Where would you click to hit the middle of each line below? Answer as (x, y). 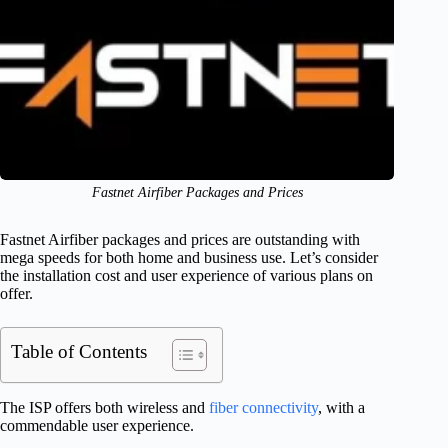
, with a (341, 408)
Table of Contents (79, 352)
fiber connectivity (263, 408)
